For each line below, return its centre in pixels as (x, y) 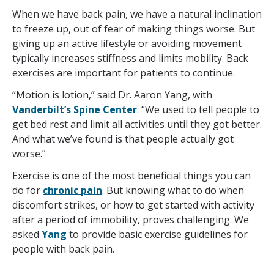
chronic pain (72, 191)
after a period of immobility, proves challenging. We (131, 220)
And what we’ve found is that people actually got (123, 139)
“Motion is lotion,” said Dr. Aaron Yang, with (112, 95)
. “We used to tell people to (198, 110)
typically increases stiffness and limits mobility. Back (130, 58)
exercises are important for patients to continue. (124, 73)
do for (28, 191)
